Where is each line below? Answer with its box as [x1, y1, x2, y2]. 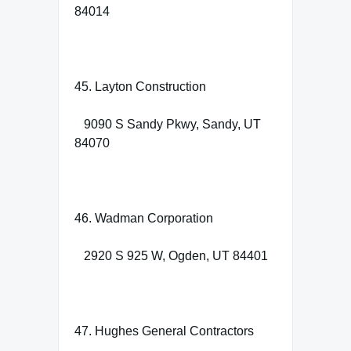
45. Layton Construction [74, 79, 206, 93]
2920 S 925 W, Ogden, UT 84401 [74, 248, 268, 262]
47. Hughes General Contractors [74, 324, 254, 338]
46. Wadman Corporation [74, 211, 213, 225]
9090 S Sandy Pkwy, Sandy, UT [74, 117, 261, 131]
